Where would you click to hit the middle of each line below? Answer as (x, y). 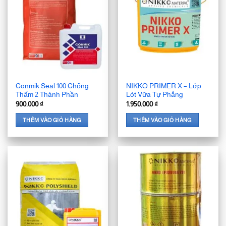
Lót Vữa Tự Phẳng (155, 95)
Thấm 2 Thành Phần (47, 95)
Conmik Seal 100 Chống (52, 86)
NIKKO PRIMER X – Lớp (164, 86)
